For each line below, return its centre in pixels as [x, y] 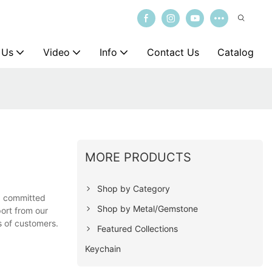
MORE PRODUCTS [138, 157]
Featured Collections [138, 228]
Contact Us [173, 52]
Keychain [103, 248]
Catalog [236, 52]
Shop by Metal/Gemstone [148, 208]
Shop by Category [134, 188]
